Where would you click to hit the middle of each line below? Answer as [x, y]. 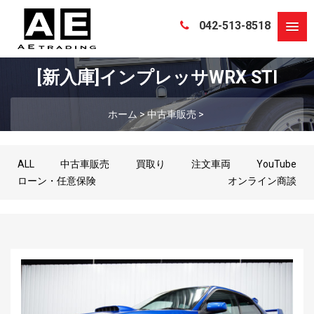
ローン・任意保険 [57, 181]
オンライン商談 [262, 181]
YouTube [277, 164]
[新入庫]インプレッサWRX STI [157, 77]
